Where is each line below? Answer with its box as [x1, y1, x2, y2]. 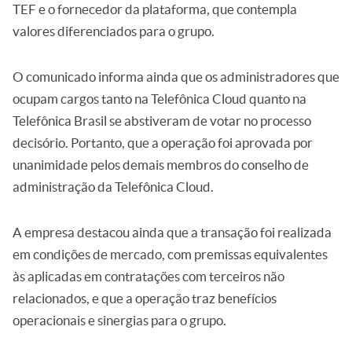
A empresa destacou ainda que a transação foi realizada [13, 225, 332, 240]
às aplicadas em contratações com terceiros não [13, 269, 284, 284]
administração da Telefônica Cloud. [13, 179, 214, 194]
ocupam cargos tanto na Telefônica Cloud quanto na [13, 91, 306, 106]
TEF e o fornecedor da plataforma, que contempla [13, 2, 297, 16]
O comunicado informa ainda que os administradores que [13, 69, 339, 84]
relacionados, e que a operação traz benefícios [13, 291, 277, 306]
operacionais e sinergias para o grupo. [13, 313, 226, 328]
